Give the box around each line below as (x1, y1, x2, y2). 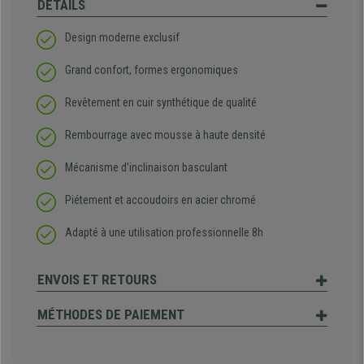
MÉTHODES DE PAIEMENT (37, 306, 184, 323)
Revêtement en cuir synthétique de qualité (65, 96, 257, 110)
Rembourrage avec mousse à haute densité (65, 128, 266, 142)
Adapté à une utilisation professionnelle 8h (65, 226, 263, 240)
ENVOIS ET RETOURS (37, 271, 157, 288)
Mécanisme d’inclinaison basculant (65, 161, 227, 175)
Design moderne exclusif (65, 31, 180, 45)
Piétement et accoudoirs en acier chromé (65, 193, 256, 207)
